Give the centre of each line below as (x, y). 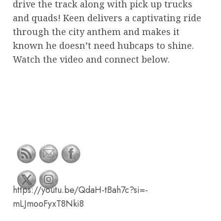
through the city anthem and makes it (96, 31)
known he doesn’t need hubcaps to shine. (103, 45)
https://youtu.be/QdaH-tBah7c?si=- (80, 190)
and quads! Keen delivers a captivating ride (107, 18)
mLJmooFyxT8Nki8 (48, 204)
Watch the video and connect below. (91, 59)
